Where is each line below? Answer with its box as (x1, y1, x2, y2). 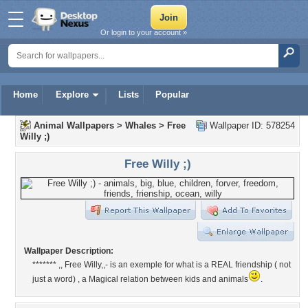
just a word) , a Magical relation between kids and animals (32, 274, 248, 284)
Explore (56, 89, 89, 100)
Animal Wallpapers (34, 120, 114, 131)
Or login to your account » (100, 28, 187, 36)
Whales (125, 120, 156, 131)
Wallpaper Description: (24, 246, 113, 256)
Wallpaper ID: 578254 (207, 120, 295, 131)
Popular (155, 89, 189, 100)
